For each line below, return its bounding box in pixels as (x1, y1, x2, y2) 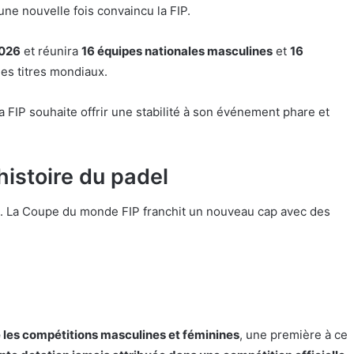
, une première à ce (239, 327, 348, 343)
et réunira (21, 43, 81, 59)
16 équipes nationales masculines (81, 43, 273, 59)
